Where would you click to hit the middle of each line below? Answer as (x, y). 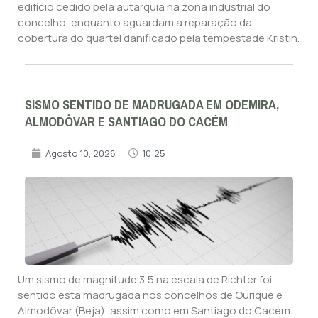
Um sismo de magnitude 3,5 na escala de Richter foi (145, 279)
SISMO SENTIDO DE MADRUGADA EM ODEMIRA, (152, 105)
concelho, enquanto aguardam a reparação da (135, 22)
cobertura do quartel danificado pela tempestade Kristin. (159, 38)
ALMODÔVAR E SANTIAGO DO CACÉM (126, 122)
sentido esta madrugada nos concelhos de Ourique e (150, 295)
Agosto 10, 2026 (81, 153)
